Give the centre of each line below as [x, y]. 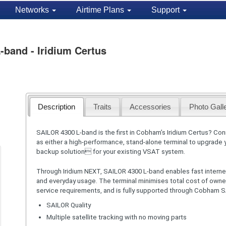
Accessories [150, 106]
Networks [33, 10]
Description [57, 106]
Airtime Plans [101, 10]
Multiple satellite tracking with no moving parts [116, 217]
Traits [103, 106]
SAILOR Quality [68, 205]
